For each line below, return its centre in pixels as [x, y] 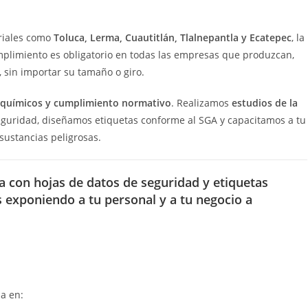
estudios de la [265, 103]
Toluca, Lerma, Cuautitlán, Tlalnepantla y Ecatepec [173, 37]
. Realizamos [201, 103]
